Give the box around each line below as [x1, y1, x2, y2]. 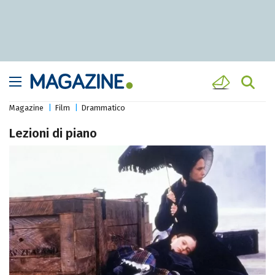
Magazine [9, 103, 44, 113]
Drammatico [81, 103, 125, 113]
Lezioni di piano [9, 126, 97, 141]
